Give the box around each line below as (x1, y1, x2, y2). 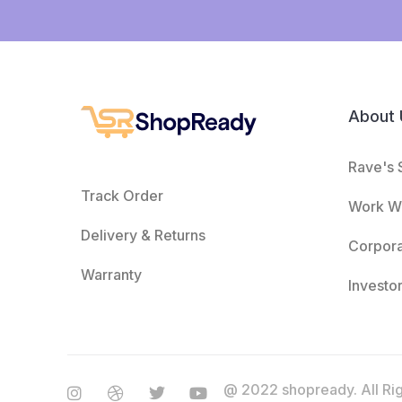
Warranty (80, 265, 142, 284)
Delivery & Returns (80, 225, 205, 244)
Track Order (80, 186, 163, 205)
